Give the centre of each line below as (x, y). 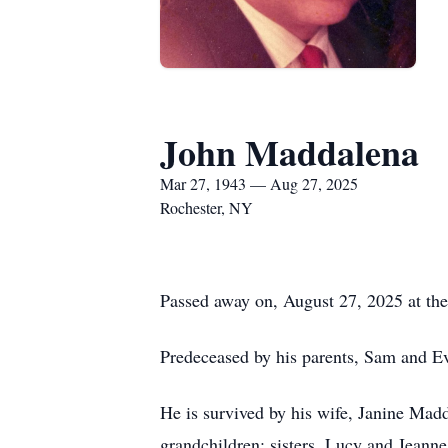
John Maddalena (289, 152)
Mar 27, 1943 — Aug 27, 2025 (259, 183)
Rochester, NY (206, 207)
